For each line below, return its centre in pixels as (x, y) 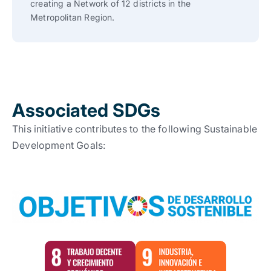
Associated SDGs (86, 110)
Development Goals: (59, 145)
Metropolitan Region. (73, 17)
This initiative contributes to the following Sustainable (135, 129)
